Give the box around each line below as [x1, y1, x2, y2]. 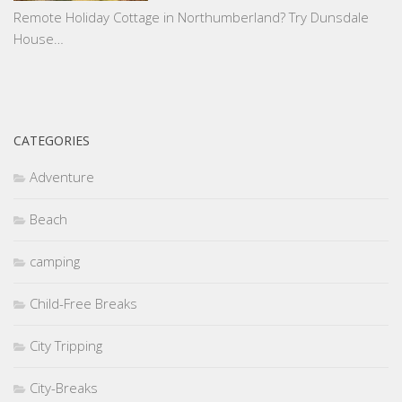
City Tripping [30, 336, 102, 355]
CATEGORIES [13, 132, 90, 150]
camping [30, 252, 80, 271]
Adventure [30, 168, 94, 187]
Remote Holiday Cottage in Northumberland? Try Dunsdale [13, 8, 369, 27]
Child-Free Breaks [30, 294, 137, 313]
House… [13, 30, 64, 48]
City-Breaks [30, 379, 98, 398]
